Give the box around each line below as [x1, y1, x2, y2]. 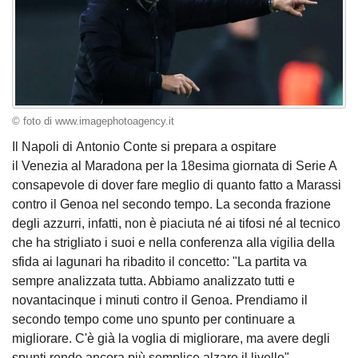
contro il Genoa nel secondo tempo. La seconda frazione [12, 197, 331, 211]
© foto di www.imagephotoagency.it [12, 116, 174, 128]
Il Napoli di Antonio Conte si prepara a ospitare [12, 139, 276, 153]
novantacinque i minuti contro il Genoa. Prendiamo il [12, 292, 308, 307]
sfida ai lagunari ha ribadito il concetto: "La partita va [12, 254, 307, 268]
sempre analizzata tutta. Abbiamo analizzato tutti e [12, 273, 295, 288]
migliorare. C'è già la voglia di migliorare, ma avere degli [12, 331, 330, 345]
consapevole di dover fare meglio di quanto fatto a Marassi [12, 177, 341, 192]
